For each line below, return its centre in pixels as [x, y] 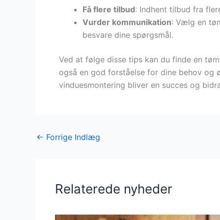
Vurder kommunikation [127, 22]
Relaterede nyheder [114, 189]
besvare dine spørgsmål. [128, 35]
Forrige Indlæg [72, 137]
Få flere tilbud [109, 9]
